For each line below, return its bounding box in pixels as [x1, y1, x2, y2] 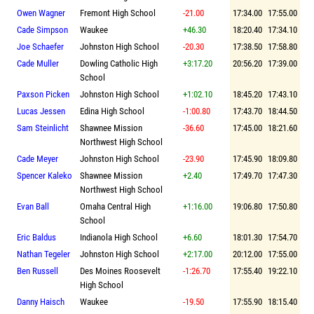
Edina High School [80, 105, 144, 116]
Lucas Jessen [17, 105, 65, 116]
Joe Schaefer [17, 41, 64, 52]
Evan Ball [17, 200, 49, 212]
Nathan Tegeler [17, 248, 70, 259]
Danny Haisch [17, 296, 64, 307]
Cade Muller [17, 57, 59, 69]
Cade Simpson [17, 24, 68, 35]
